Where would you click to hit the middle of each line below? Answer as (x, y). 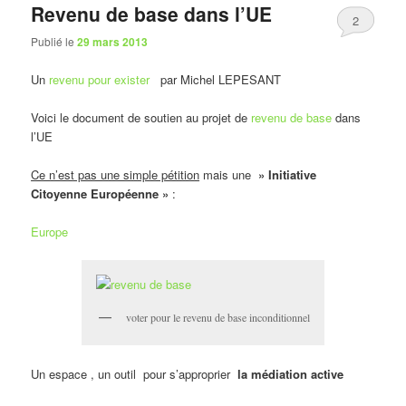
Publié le (54, 42)
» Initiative (286, 174)
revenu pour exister (100, 79)
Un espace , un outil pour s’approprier (133, 374)
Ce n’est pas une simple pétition (116, 174)
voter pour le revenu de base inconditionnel (218, 318)
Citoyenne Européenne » (100, 193)
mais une (227, 174)
